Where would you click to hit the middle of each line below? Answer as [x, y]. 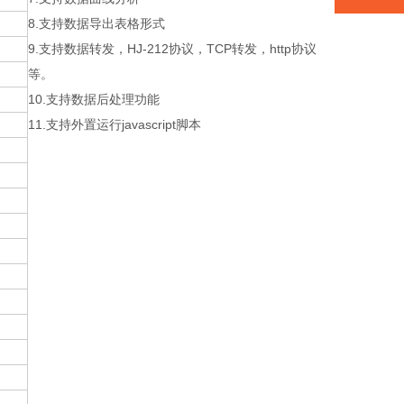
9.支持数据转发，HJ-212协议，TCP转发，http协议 [172, 49]
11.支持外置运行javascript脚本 [115, 124]
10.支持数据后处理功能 [94, 99]
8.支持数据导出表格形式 [96, 23]
